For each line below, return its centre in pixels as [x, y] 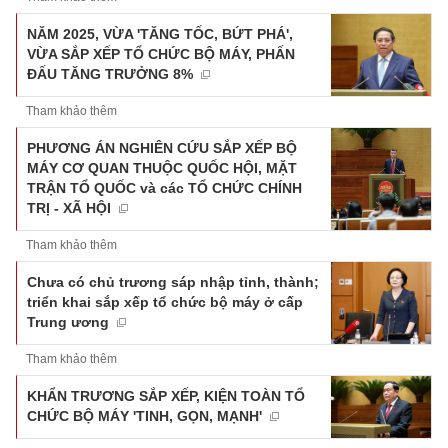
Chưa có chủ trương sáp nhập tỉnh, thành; [173, 281]
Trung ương [68, 321]
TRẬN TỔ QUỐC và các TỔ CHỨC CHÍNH [164, 187]
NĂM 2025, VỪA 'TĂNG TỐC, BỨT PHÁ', [160, 33]
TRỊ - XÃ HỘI [69, 207]
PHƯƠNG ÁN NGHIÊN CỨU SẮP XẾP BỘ [162, 147]
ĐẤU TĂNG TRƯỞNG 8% [110, 73]
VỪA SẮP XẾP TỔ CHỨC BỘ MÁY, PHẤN [161, 53]
